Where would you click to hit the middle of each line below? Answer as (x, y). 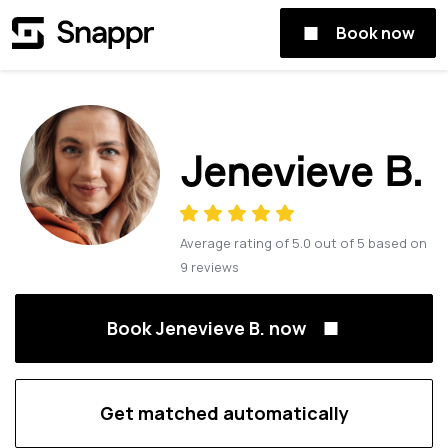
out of (335, 243)
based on (397, 243)
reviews (215, 267)
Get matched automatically (224, 413)
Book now (375, 33)
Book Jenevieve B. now (206, 328)
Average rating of (234, 243)
